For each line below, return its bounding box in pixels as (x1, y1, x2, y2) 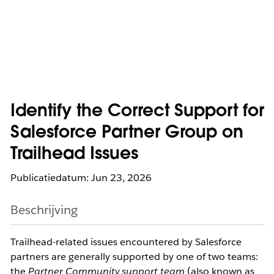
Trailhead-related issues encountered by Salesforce (10, 235, 242, 248)
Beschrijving (10, 202, 78, 218)
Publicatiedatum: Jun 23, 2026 (10, 171, 152, 184)
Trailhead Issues (10, 146, 138, 163)
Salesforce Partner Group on (10, 125, 243, 142)
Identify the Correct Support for (10, 103, 264, 120)
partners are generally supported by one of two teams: (10, 250, 258, 263)
